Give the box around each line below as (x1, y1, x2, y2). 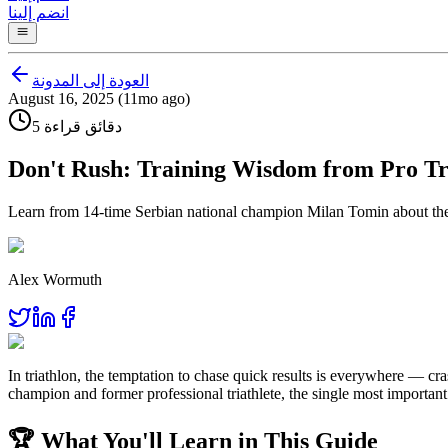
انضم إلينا (8, 4, 69, 21)
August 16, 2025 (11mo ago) (8, 90, 190, 108)
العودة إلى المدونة (32, 72, 149, 90)
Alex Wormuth (8, 271, 102, 289)
